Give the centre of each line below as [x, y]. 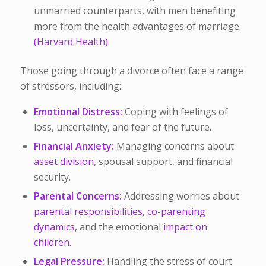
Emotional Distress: [78, 111]
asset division [64, 161]
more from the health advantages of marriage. [137, 26]
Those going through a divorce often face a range [132, 71]
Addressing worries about [180, 196]
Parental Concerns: [77, 196]
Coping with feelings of [175, 111]
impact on [185, 227]
